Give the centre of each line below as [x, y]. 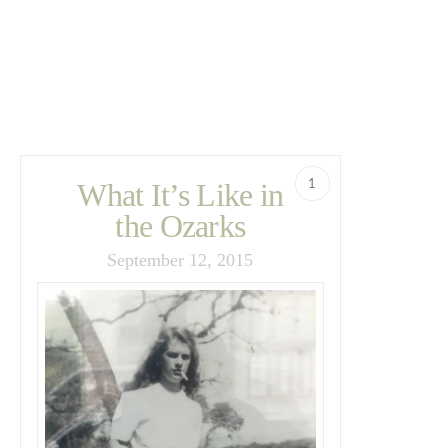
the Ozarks [180, 227]
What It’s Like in [180, 196]
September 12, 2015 [180, 259]
